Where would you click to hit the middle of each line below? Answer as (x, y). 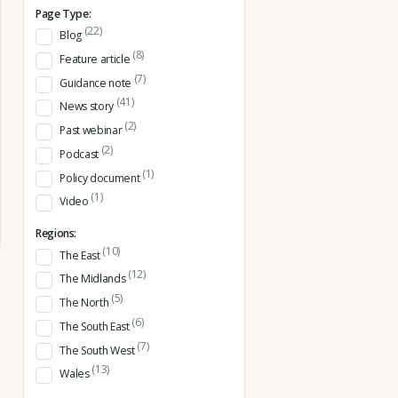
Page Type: (64, 13)
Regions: (56, 234)
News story (88, 107)
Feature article (96, 60)
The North (85, 303)
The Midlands (94, 279)
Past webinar (92, 131)
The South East (96, 326)
